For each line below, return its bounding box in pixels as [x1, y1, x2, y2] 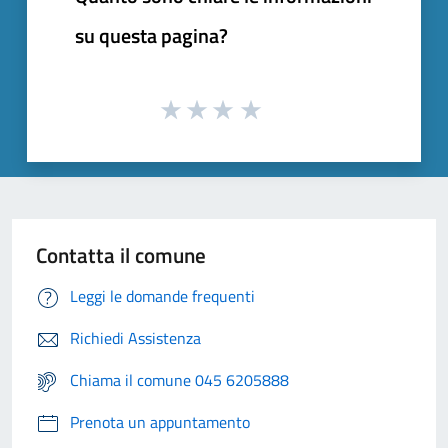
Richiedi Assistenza [70, 326, 201, 351]
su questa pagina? [75, 19, 228, 51]
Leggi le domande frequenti [70, 284, 255, 309]
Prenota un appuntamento [70, 410, 250, 435]
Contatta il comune [36, 239, 206, 272]
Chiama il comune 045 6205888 [70, 368, 289, 393]
